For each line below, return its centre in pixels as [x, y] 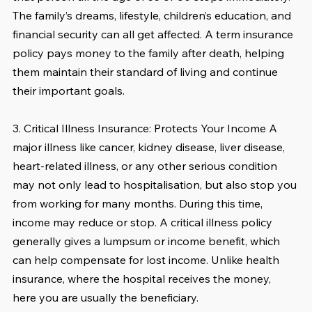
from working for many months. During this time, [139, 204]
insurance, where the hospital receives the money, [143, 279]
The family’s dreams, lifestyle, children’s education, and [153, 16]
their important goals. [69, 91]
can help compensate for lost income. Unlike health [147, 260]
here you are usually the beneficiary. [106, 298]
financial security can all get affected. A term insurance [154, 34]
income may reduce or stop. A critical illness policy [144, 223]
